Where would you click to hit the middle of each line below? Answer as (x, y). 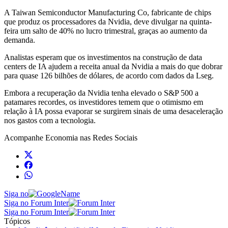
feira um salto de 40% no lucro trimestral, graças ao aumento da (106, 31)
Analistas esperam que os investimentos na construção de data (103, 57)
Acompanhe (25, 137)
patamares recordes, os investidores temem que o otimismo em (104, 102)
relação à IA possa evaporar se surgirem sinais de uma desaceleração (113, 111)
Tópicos (17, 221)
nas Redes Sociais (108, 137)
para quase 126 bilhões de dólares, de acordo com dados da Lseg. (109, 75)
